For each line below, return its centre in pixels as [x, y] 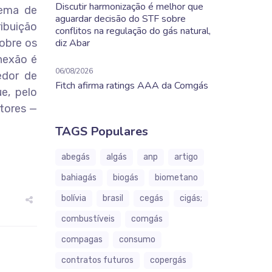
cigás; [191, 198]
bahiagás [79, 178]
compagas [82, 240]
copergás [168, 260]
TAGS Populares [102, 131]
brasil [113, 198]
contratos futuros [97, 260]
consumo [137, 240]
